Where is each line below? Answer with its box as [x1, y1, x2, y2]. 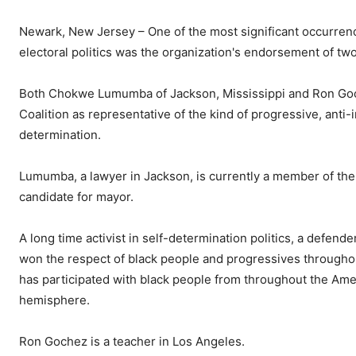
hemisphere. [19, 292, 90, 308]
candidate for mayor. [19, 189, 133, 205]
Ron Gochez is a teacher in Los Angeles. [19, 334, 245, 350]
